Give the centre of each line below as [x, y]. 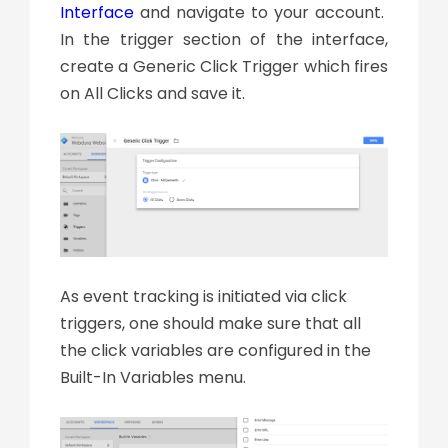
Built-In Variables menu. [153, 378]
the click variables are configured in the [215, 351]
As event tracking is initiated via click [203, 297]
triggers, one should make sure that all [210, 324]
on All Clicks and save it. [152, 93]
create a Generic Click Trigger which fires [224, 66]
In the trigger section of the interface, [224, 39]
